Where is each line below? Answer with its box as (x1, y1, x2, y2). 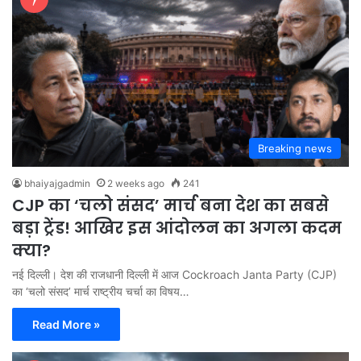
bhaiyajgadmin (24, 177, 90, 190)
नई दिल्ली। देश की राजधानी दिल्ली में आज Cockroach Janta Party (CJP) (12, 268, 337, 282)
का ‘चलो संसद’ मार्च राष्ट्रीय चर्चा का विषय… (12, 284, 189, 299)
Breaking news (258, 142, 332, 156)
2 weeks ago (107, 177, 164, 190)
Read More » (32, 317, 100, 332)
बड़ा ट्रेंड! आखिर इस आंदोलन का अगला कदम (12, 217, 342, 240)
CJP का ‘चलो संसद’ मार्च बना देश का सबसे (12, 194, 329, 218)
